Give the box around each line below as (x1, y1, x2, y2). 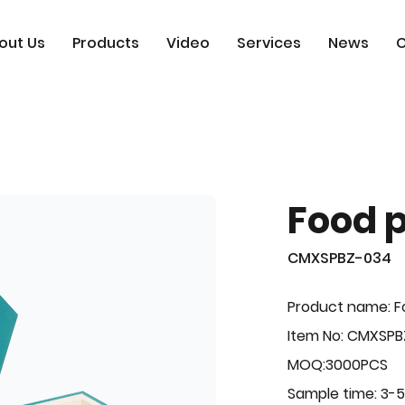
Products (71, 33, 139, 53)
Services (236, 33, 301, 53)
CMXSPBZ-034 (287, 248, 392, 268)
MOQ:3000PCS (287, 354, 389, 375)
